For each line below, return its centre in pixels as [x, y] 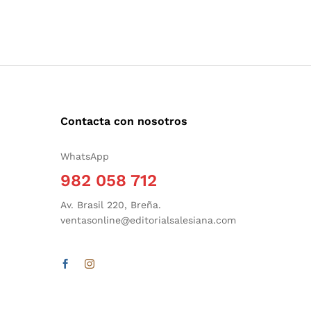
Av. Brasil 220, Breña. [111, 204]
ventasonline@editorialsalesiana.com [148, 220]
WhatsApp [85, 156]
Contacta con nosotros [124, 121]
